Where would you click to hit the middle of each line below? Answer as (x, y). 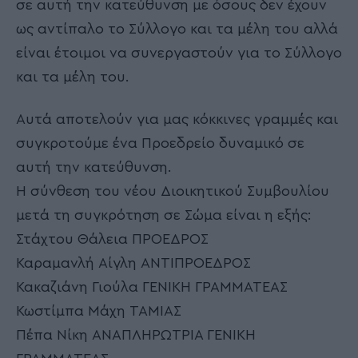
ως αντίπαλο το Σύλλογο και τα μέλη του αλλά (177, 29)
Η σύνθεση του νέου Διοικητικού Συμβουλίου (173, 191)
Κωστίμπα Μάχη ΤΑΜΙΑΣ (99, 310)
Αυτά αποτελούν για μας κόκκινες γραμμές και (177, 119)
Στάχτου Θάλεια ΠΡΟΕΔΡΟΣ (112, 239)
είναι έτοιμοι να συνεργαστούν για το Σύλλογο (179, 53)
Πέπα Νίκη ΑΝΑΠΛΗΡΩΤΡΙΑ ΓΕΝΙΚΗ (136, 334)
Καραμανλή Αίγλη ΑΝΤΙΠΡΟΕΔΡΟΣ (133, 263)
